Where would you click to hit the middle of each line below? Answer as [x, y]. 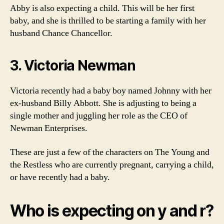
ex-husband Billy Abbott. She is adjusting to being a [103, 103]
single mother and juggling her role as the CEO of [99, 116]
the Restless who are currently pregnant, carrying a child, [112, 164]
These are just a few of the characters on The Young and [110, 152]
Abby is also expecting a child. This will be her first [102, 8]
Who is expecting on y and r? [112, 210]
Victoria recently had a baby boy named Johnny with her [111, 91]
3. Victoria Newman [73, 65]
